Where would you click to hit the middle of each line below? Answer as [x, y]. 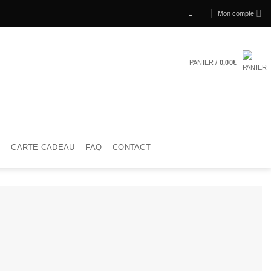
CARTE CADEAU [43, 148]
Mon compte [236, 13]
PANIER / [204, 62]
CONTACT [132, 148]
